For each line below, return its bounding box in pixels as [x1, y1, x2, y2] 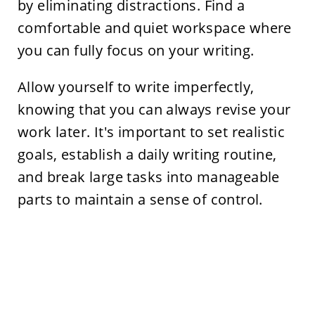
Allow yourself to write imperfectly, [17, 77, 255, 97]
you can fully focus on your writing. [17, 41, 258, 60]
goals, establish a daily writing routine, [17, 145, 277, 165]
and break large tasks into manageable [17, 167, 280, 187]
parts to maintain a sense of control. [17, 190, 263, 210]
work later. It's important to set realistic [17, 122, 285, 142]
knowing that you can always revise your [17, 100, 291, 120]
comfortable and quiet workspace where [17, 18, 292, 38]
